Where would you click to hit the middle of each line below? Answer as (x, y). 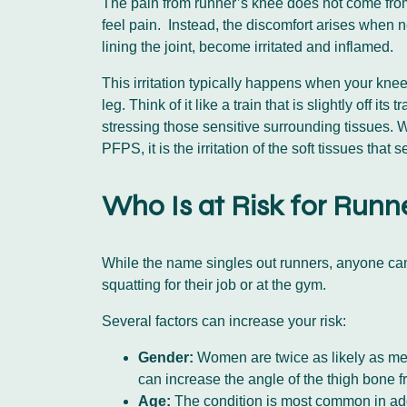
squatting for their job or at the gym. (216, 285)
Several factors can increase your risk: (224, 322)
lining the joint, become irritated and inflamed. (249, 47)
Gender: (166, 358)
